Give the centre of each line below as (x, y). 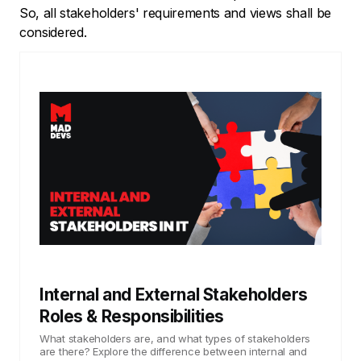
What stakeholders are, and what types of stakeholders (175, 338)
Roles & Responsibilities (132, 316)
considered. (53, 32)
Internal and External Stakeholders (174, 294)
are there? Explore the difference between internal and (173, 351)
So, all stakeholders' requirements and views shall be (176, 12)
